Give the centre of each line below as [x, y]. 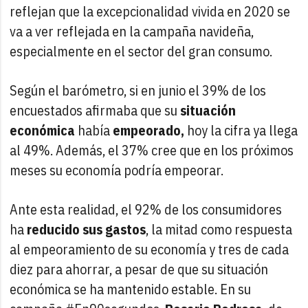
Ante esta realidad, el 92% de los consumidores [146, 209]
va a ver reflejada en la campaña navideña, [132, 31]
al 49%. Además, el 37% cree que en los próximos [152, 150]
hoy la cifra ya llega [241, 130]
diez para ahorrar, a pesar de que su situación [139, 269]
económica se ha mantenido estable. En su [131, 289]
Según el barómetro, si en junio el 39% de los [138, 90]
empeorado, [149, 130]
